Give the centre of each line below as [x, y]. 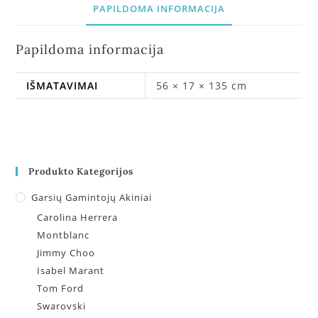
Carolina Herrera [78, 218]
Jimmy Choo [66, 253]
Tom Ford [61, 289]
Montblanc [64, 235]
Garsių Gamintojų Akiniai [92, 198]
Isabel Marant [71, 271]
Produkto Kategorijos [81, 172]
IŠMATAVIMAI [62, 85]
